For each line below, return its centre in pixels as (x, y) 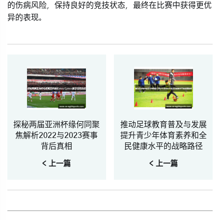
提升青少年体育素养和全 (163, 135)
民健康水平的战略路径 (163, 146)
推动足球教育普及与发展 (163, 124)
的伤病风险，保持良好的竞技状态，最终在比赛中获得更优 (110, 5)
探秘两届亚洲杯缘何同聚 (57, 124)
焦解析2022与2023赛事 (57, 135)
